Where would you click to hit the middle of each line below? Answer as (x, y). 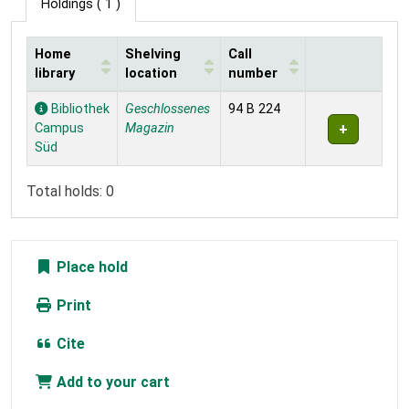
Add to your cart (111, 383)
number (253, 74)
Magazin (150, 129)
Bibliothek (79, 110)
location (151, 74)
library (55, 74)
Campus (59, 129)
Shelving (153, 55)
